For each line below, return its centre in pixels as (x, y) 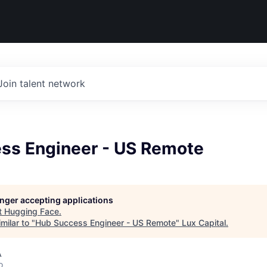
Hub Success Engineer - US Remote (105, 223)
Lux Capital (204, 223)
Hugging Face (32, 211)
